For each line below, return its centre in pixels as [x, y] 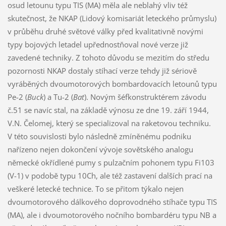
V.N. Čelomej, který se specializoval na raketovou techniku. [109, 123]
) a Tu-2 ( [58, 97]
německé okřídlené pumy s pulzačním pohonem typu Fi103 [111, 163]
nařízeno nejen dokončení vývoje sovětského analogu [100, 150]
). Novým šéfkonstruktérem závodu [145, 97]
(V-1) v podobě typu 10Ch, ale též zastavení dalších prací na [110, 176]
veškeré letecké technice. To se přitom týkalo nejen [95, 189]
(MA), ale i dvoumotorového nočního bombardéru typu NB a [112, 215]
